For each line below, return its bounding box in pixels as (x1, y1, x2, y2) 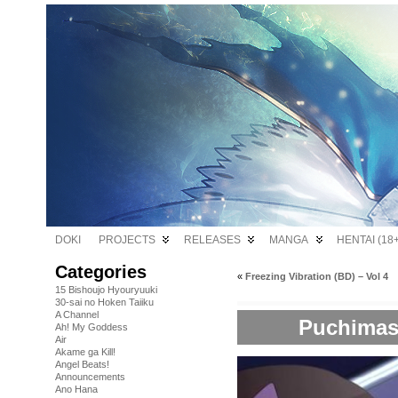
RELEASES (184, 234, 241, 246)
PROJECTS (99, 234, 155, 246)
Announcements (55, 371, 125, 382)
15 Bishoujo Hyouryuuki (55, 284, 157, 295)
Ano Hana (55, 384, 98, 394)
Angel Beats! (55, 359, 109, 370)
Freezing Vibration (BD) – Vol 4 (245, 271, 388, 282)
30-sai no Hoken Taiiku (55, 297, 154, 307)
